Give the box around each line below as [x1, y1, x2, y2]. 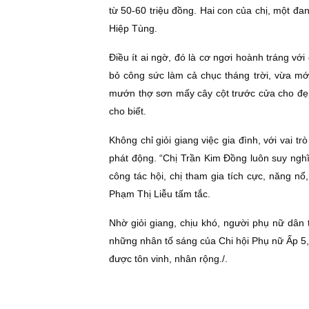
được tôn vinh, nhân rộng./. [109, 253, 228, 264]
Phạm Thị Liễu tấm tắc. [109, 188, 210, 199]
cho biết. [109, 106, 146, 117]
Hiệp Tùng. [109, 23, 157, 34]
